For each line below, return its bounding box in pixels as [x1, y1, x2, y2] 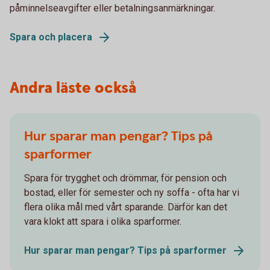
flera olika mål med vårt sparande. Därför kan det [24, 201, 227, 213]
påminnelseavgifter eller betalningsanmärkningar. [10, 2, 215, 14]
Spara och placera [10, 31, 92, 43]
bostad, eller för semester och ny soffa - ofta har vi [24, 187, 239, 198]
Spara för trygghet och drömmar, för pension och [24, 172, 227, 184]
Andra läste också [10, 78, 136, 99]
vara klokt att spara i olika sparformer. [24, 216, 181, 227]
